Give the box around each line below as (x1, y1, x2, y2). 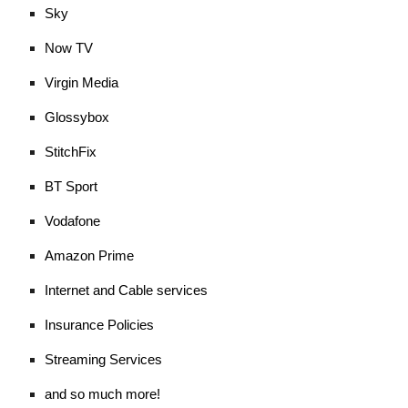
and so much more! (45, 387, 161, 402)
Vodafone (45, 214, 101, 229)
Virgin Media (45, 76, 119, 90)
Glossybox (45, 110, 110, 125)
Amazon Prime (45, 249, 135, 263)
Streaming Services (45, 352, 163, 367)
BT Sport (45, 179, 98, 194)
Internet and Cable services (45, 283, 209, 298)
